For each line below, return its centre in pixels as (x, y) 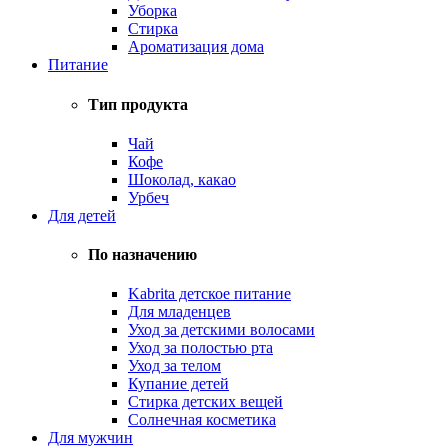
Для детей (82, 215)
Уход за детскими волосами (221, 330)
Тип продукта (138, 104)
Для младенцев (179, 312)
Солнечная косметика (202, 420)
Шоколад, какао (182, 179)
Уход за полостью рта (200, 348)
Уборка (152, 11)
